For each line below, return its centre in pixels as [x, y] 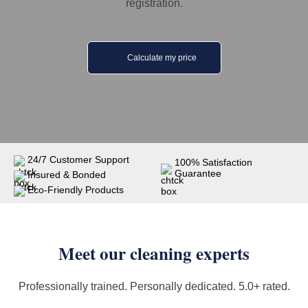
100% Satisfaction [213, 162]
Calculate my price [162, 58]
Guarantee [198, 173]
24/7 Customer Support [78, 159]
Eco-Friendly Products [76, 190]
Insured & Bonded [67, 175]
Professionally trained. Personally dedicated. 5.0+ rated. [154, 286]
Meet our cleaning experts [154, 253]
